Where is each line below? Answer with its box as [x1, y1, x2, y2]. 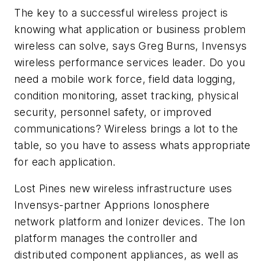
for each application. [14, 155, 119, 168]
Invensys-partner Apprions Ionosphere [14, 199, 210, 212]
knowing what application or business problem [14, 22, 246, 35]
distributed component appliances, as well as [14, 248, 239, 261]
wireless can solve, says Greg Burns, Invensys [14, 39, 247, 52]
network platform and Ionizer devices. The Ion [14, 215, 245, 228]
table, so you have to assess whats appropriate [14, 138, 251, 151]
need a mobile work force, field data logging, [14, 72, 235, 85]
